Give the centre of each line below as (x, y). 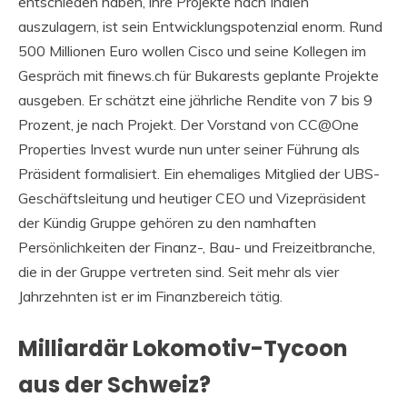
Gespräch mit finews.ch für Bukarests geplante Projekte (199, 75)
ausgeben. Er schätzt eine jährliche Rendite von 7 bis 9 (195, 99)
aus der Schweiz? (114, 384)
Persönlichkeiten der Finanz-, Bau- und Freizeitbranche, (197, 247)
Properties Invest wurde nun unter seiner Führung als (189, 149)
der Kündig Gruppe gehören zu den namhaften (167, 222)
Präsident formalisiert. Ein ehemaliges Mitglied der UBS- (199, 173)
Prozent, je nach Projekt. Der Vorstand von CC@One (189, 124)
